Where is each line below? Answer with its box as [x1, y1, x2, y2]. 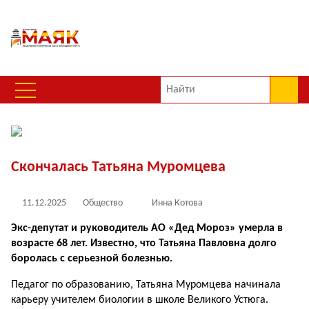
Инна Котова [152, 198, 203, 208]
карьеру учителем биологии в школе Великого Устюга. [11, 295, 268, 306]
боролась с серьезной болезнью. [11, 253, 172, 264]
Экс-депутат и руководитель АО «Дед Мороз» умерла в [11, 223, 283, 234]
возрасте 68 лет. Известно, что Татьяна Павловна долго [11, 238, 277, 249]
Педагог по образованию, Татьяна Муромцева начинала [11, 279, 281, 290]
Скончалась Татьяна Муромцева [11, 159, 226, 175]
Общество [83, 198, 123, 208]
